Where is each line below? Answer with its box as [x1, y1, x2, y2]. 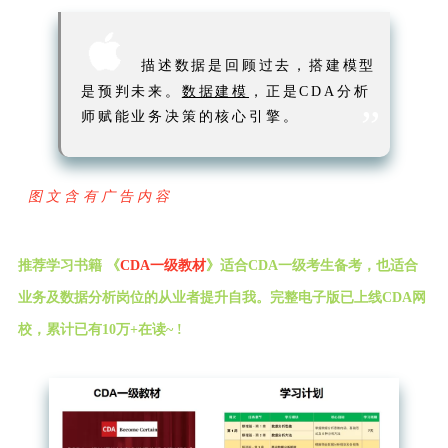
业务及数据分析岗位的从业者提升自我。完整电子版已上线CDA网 [18, 290, 426, 306]
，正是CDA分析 [249, 84, 371, 100]
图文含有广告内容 [28, 189, 174, 205]
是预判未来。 [81, 84, 182, 100]
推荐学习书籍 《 [18, 258, 120, 274]
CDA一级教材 [120, 258, 206, 274]
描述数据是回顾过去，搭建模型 [141, 58, 377, 74]
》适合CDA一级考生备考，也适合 [206, 258, 418, 274]
